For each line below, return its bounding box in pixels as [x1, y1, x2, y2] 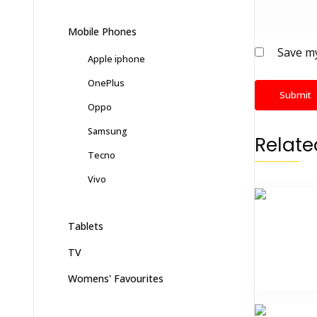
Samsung [88, 125, 127, 138]
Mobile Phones [68, 25, 137, 39]
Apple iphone [88, 52, 145, 66]
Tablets [68, 219, 103, 234]
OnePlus [88, 76, 125, 90]
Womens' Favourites [68, 272, 163, 286]
